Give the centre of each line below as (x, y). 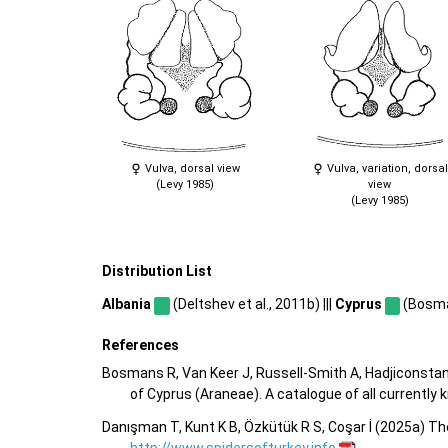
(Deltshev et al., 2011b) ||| (252, 303)
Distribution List (157, 271)
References (140, 344)
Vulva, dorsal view (190, 169)
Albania (126, 303)
